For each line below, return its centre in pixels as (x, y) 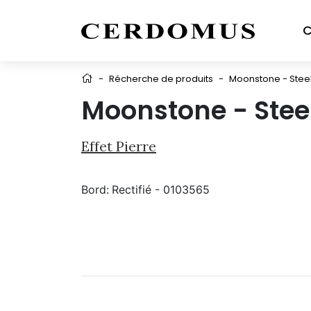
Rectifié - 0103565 (161, 190)
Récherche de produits (161, 79)
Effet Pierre (119, 146)
